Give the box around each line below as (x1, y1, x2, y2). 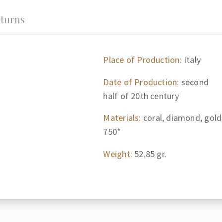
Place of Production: (103, 54, 182, 65)
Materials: (103, 112, 141, 123)
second (179, 76, 209, 88)
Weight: (103, 148, 132, 160)
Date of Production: (103, 76, 179, 88)
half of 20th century (103, 90, 179, 102)
